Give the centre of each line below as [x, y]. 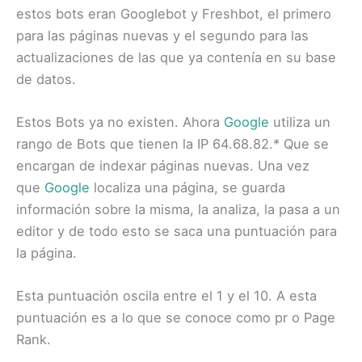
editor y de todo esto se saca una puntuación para [177, 231]
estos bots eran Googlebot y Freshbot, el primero [174, 13]
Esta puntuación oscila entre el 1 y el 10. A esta [166, 296]
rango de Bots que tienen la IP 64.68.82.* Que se [173, 143]
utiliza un [300, 122]
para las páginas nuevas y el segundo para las [162, 35]
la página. [46, 253]
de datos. [46, 79]
